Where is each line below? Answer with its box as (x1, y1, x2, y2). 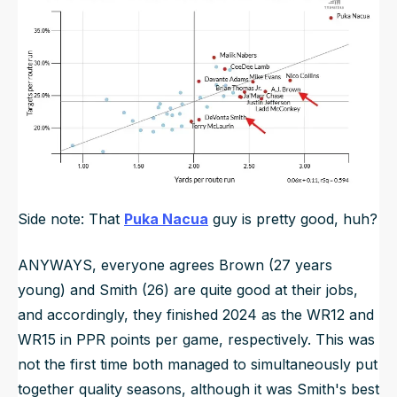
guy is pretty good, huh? (208, 210, 378, 229)
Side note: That (18, 210, 124, 229)
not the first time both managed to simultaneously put (18, 355, 378, 374)
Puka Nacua (124, 210, 208, 229)
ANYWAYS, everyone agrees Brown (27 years (18, 256, 332, 275)
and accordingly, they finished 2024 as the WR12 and (18, 306, 374, 324)
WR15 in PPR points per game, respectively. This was (18, 331, 375, 349)
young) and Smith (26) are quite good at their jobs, (18, 281, 358, 300)
